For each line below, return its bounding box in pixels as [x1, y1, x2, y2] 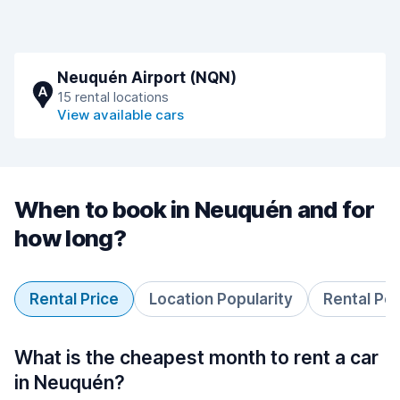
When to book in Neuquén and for [14, 196, 374, 223]
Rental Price [29, 290, 119, 308]
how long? [14, 224, 126, 252]
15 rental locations [57, 88, 169, 105]
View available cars [57, 106, 184, 123]
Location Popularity [149, 290, 293, 308]
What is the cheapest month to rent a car [14, 346, 379, 369]
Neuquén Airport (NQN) [57, 69, 237, 87]
